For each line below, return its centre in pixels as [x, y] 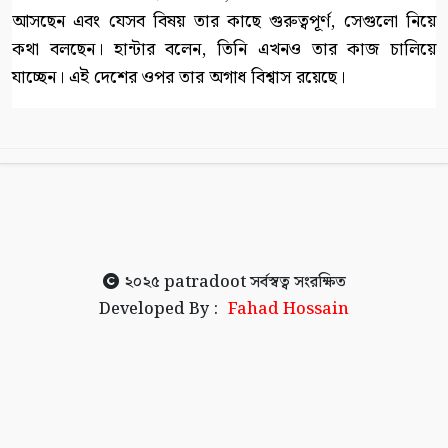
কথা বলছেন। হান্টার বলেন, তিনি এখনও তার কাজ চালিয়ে [224, 49]
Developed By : [158, 309]
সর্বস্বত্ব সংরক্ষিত [295, 282]
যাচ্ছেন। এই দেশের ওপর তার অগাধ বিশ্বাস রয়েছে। [178, 77]
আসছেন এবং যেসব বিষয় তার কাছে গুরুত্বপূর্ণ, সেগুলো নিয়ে [224, 21]
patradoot [204, 282]
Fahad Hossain [288, 309]
